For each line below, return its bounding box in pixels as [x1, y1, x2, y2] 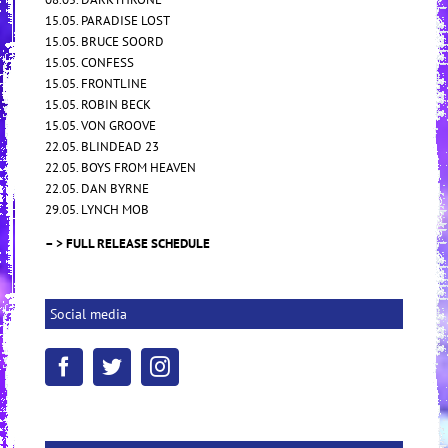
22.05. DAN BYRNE [45, 180, 149, 198]
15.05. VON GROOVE [45, 117, 156, 135]
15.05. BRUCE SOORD [45, 33, 164, 51]
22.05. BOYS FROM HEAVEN [45, 159, 196, 177]
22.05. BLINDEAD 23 [45, 138, 159, 156]
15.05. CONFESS [45, 54, 134, 72]
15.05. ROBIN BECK [45, 96, 151, 114]
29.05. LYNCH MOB [45, 201, 149, 219]
